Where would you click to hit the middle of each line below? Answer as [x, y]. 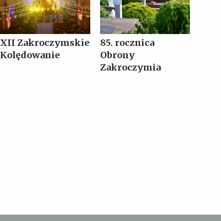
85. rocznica [127, 43]
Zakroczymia [130, 68]
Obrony [117, 55]
